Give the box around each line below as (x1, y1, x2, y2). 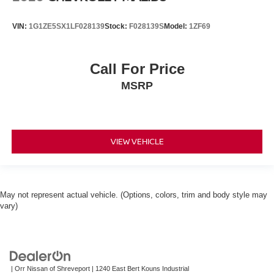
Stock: (105, 22, 129, 31)
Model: (164, 22, 189, 31)
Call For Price (89, 60, 185, 77)
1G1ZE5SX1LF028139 (29, 22, 105, 31)
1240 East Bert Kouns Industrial (94, 264, 189, 272)
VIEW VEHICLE (110, 136, 164, 147)
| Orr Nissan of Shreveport (9, 264, 90, 272)
